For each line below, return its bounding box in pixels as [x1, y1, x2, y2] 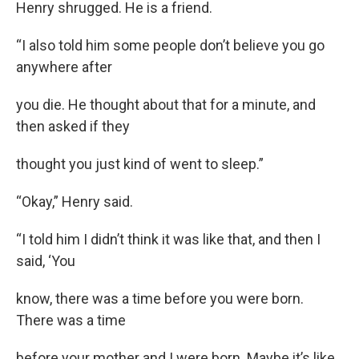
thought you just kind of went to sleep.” [16, 155, 264, 172]
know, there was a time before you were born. [16, 289, 304, 307]
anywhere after [16, 58, 112, 75]
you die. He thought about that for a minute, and [16, 95, 316, 113]
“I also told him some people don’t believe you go [16, 36, 325, 54]
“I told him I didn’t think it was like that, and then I [16, 230, 321, 248]
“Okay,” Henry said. [16, 192, 133, 210]
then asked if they [16, 117, 130, 135]
